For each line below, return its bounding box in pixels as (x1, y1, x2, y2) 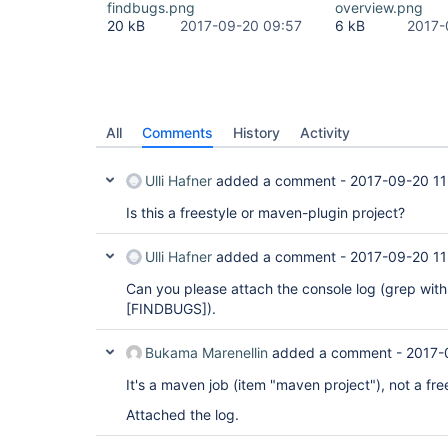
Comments (142, 124, 213, 141)
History (233, 124, 280, 141)
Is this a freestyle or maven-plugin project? (126, 204, 405, 221)
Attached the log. (126, 406, 243, 423)
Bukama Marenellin (145, 344, 268, 361)
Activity (300, 124, 350, 141)
